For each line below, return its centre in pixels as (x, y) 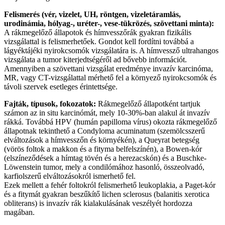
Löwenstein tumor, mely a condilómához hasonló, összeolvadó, (104, 167)
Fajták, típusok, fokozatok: (51, 103)
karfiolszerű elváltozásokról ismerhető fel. (70, 176)
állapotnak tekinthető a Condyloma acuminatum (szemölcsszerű (104, 131)
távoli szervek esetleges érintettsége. (61, 86)
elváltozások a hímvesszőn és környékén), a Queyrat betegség (102, 140)
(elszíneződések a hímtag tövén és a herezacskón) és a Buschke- (105, 158)
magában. (19, 212)
